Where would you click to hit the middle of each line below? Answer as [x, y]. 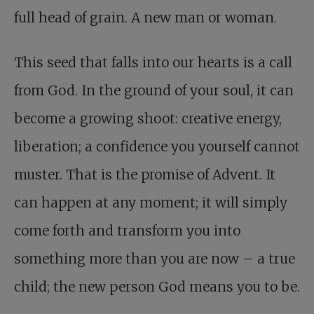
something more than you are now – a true [155, 259]
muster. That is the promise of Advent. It [145, 175]
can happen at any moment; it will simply [151, 203]
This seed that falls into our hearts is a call [153, 63]
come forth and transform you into [127, 231]
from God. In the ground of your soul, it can [154, 91]
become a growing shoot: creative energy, [148, 119]
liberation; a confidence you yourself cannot [157, 147]
